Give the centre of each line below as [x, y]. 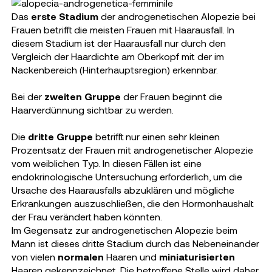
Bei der [28, 96]
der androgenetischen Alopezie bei [177, 16]
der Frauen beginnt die [171, 96]
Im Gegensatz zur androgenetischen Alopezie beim [124, 230]
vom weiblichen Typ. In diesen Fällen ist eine [106, 163]
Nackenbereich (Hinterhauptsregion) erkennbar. [114, 70]
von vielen [34, 257]
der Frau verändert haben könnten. [87, 216]
